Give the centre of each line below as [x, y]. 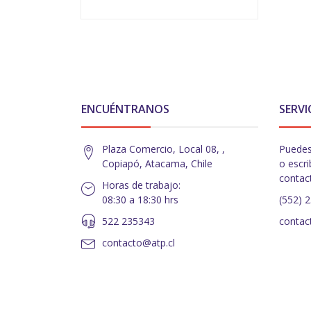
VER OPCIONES [169, 10]
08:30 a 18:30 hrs [140, 200]
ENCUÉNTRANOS [125, 109]
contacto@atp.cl [138, 243]
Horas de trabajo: [141, 185]
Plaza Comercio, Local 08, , [163, 149]
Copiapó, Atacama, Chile [157, 164]
